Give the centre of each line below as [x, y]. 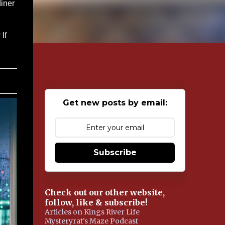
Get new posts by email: [115, 103]
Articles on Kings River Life [92, 212]
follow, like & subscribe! [96, 202]
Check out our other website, [104, 192]
